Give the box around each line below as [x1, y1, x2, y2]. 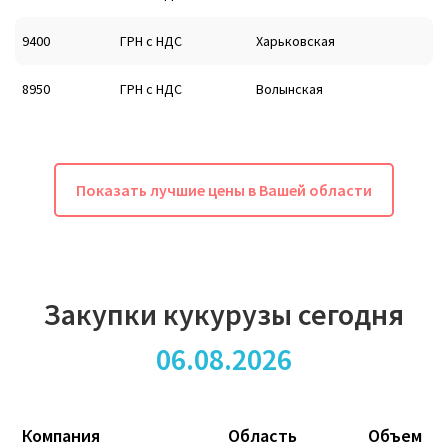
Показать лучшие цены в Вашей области [76, 179, 372, 200]
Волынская [256, 79, 323, 98]
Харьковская [256, 31, 335, 50]
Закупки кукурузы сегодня [44, 294, 404, 333]
